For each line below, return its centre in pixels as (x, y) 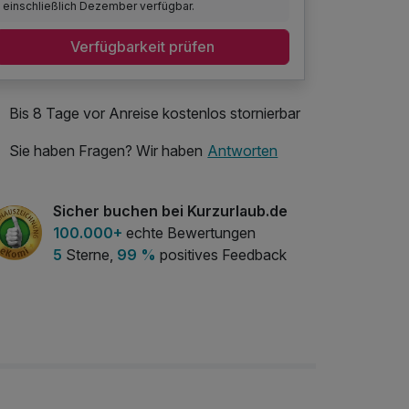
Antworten (243, 151)
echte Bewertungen (189, 232)
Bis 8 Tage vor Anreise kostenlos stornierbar (155, 113)
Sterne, (89, 254)
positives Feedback (221, 254)
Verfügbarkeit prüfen (142, 47)
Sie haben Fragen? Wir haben (106, 151)
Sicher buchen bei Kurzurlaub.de (170, 210)
